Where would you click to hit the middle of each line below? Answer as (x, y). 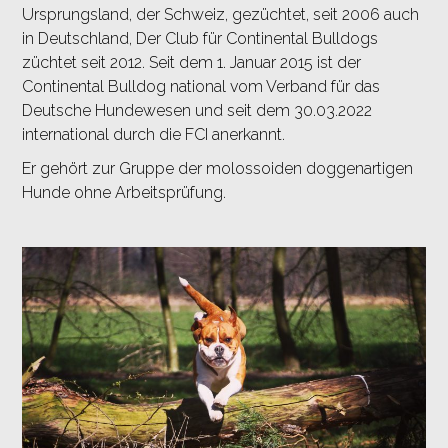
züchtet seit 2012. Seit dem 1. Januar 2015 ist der (191, 63)
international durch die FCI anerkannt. (153, 135)
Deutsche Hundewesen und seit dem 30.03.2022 (197, 111)
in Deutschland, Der (93, 39)
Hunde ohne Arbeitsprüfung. (124, 193)
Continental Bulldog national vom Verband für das (201, 87)
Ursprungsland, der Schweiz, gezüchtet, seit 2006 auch (220, 15)
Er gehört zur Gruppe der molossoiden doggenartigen (217, 169)
